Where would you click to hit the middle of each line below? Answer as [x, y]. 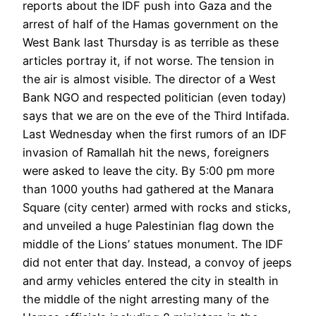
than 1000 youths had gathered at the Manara [148, 189]
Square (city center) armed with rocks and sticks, [157, 207]
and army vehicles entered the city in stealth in [151, 280]
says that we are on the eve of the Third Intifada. [156, 115]
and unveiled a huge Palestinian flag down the [148, 225]
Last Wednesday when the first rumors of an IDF [155, 134]
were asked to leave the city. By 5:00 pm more [148, 170]
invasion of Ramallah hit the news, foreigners [146, 152]
